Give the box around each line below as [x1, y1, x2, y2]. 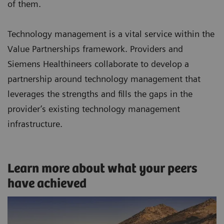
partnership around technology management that [7, 73, 200, 84]
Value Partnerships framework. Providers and [7, 43, 183, 54]
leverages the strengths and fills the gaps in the [7, 88, 192, 99]
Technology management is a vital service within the [7, 28, 214, 39]
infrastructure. [7, 118, 62, 129]
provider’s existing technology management [7, 103, 180, 114]
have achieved [7, 176, 89, 191]
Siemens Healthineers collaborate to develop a [7, 58, 189, 69]
